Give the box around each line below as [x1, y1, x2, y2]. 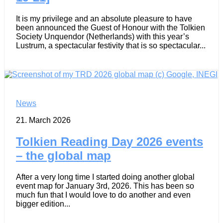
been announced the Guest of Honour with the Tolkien [16, 23, 205, 32]
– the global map [16, 148, 111, 162]
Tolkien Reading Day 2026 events [16, 134, 203, 148]
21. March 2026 [16, 115, 71, 124]
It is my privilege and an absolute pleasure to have [16, 14, 192, 23]
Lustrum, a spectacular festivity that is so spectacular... [16, 41, 206, 50]
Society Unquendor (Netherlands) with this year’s [16, 32, 189, 41]
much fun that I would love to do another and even [16, 190, 191, 199]
